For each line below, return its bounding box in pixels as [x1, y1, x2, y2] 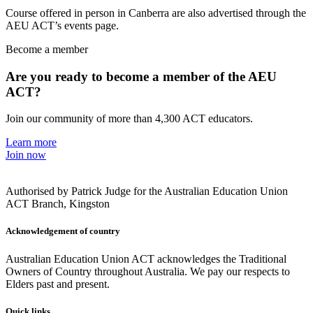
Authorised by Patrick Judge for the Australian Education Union [6, 185, 288, 198]
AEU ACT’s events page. [6, 19, 119, 31]
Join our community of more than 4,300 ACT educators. [6, 112, 253, 125]
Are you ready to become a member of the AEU [6, 68, 277, 84]
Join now [6, 149, 46, 161]
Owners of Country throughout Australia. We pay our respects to [6, 265, 290, 277]
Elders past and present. [6, 277, 110, 290]
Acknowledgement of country [6, 226, 120, 237]
